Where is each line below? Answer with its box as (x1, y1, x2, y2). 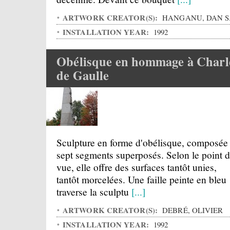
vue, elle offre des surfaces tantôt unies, (56, 160, 217, 174)
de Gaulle (56, 66, 109, 84)
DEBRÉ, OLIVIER (160, 205, 223, 215)
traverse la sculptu (56, 185, 131, 198)
